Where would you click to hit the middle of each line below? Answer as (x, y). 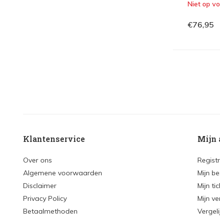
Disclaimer (40, 186)
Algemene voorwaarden (63, 173)
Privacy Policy (45, 198)
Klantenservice (54, 139)
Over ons (38, 160)
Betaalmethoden (50, 211)
